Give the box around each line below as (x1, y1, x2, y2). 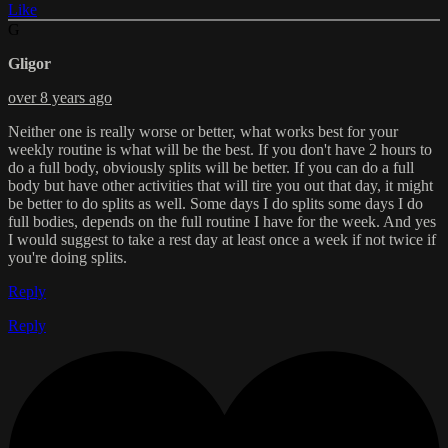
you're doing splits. (8, 249, 127, 267)
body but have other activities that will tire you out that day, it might (8, 177, 433, 195)
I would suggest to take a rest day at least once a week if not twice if (8, 231, 436, 249)
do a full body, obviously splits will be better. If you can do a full (8, 159, 414, 177)
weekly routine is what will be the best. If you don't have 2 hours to (8, 141, 432, 159)
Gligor (8, 55, 51, 73)
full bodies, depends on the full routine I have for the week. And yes (8, 213, 436, 231)
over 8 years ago (8, 89, 112, 107)
